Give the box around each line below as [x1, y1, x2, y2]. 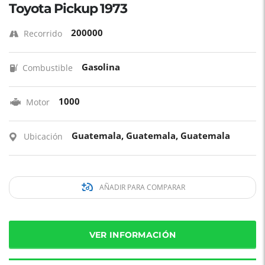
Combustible [22, 62, 73, 73]
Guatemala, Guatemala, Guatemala [72, 130, 230, 141]
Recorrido [24, 28, 62, 39]
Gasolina [82, 61, 120, 73]
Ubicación [24, 131, 63, 142]
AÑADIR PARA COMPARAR [97, 182, 185, 192]
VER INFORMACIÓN [89, 230, 176, 240]
